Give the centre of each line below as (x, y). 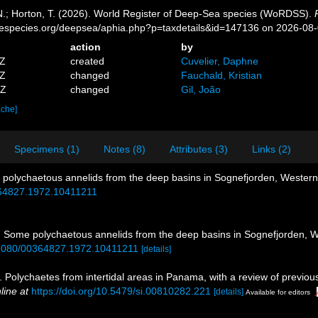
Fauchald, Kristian (221, 75)
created (88, 61)
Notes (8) (125, 149)
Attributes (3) (199, 149)
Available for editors (278, 292)
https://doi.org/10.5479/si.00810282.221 (121, 291)
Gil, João (201, 89)
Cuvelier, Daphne (219, 61)
